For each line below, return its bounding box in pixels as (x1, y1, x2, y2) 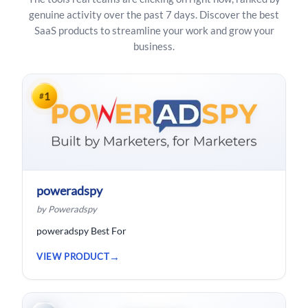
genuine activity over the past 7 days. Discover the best (29, 8, 279, 21)
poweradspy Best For (36, 225, 126, 236)
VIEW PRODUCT (36, 250, 110, 262)
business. (133, 40, 175, 52)
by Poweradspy (36, 203, 97, 214)
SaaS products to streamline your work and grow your (34, 24, 274, 36)
